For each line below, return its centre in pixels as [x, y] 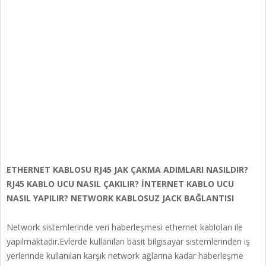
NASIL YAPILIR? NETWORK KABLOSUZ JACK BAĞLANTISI [120, 198]
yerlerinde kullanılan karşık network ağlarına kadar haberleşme [125, 256]
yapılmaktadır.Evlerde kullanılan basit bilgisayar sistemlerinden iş [128, 241]
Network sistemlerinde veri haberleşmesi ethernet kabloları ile [125, 227]
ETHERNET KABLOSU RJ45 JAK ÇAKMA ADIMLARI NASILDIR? [127, 170]
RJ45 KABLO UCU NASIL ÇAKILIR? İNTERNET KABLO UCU [120, 184]
